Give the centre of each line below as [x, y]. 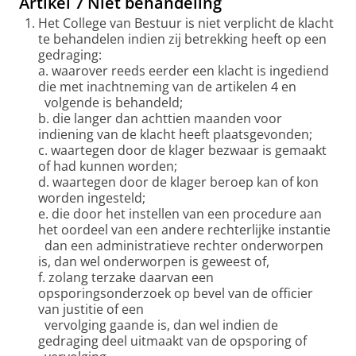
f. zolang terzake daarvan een [126, 277]
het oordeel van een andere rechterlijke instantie [184, 230]
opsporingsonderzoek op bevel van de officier [176, 293]
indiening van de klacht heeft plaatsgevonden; [175, 134]
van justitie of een [91, 309]
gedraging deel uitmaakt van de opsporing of [172, 341]
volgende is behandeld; [110, 103]
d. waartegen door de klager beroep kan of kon [178, 182]
